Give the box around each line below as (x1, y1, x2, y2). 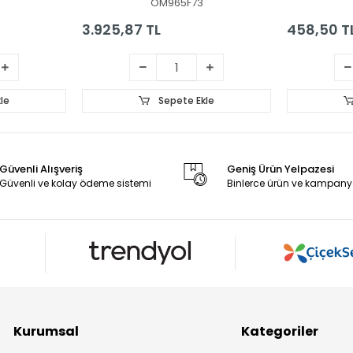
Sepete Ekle (155, 93, 214, 107)
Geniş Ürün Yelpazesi (226, 161, 334, 176)
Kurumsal (13, 322, 80, 341)
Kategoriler (241, 322, 319, 341)
